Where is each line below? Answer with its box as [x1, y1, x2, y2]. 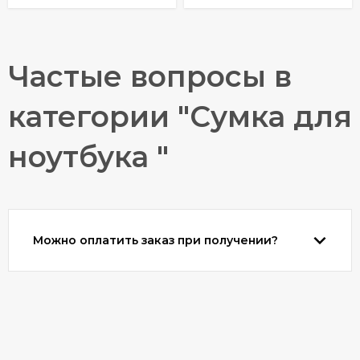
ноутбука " [8, 138, 169, 174]
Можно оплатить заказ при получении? [33, 232, 278, 247]
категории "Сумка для [8, 98, 352, 134]
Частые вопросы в [8, 58, 292, 94]
